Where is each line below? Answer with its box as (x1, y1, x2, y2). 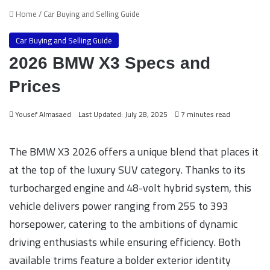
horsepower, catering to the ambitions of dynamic (9, 213, 237, 234)
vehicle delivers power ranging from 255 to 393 (9, 195, 228, 216)
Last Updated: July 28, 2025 (78, 107, 168, 121)
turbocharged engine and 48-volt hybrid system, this (9, 177, 251, 198)
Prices (9, 77, 61, 96)
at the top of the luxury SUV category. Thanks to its (9, 159, 245, 180)
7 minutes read (179, 107, 230, 121)
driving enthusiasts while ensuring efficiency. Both (9, 231, 240, 252)
